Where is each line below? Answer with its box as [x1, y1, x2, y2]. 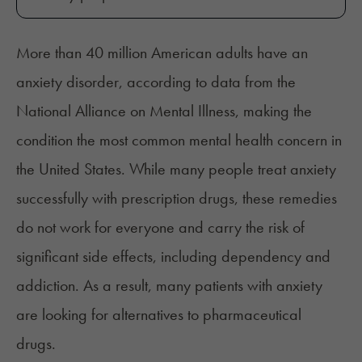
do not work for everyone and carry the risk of [16, 217, 305, 238]
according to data [127, 71, 241, 93]
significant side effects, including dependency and [16, 246, 330, 267]
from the [241, 71, 296, 93]
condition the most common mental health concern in [16, 129, 342, 151]
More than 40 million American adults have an [16, 42, 308, 64]
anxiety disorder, [16, 71, 127, 93]
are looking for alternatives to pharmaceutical [16, 304, 301, 326]
